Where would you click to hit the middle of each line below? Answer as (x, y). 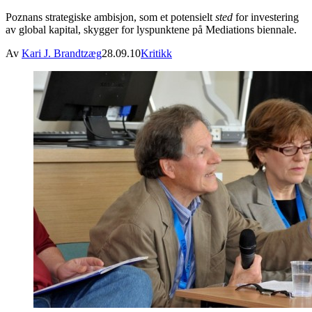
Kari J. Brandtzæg (62, 53)
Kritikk (156, 53)
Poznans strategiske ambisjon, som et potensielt (110, 17)
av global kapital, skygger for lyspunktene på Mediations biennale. (151, 29)
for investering (266, 17)
